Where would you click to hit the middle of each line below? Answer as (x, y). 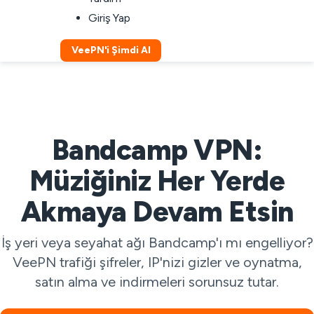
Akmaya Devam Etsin (157, 212)
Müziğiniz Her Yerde (157, 181)
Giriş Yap (110, 18)
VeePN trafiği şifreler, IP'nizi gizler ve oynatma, (157, 262)
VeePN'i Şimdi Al (111, 50)
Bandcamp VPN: (157, 150)
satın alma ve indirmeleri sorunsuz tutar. (157, 282)
